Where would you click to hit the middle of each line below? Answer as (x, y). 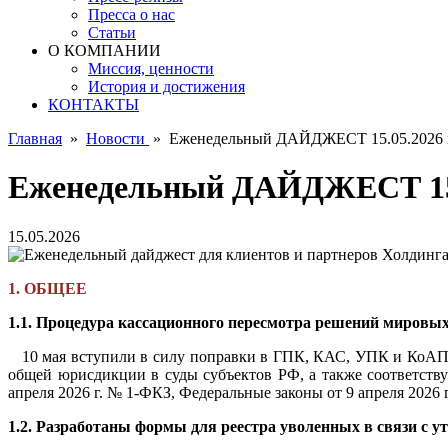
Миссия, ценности (151, 68)
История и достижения (166, 86)
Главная (35, 138)
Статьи (112, 32)
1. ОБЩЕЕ (47, 288)
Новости (117, 138)
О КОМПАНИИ (104, 50)
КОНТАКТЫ (93, 104)
